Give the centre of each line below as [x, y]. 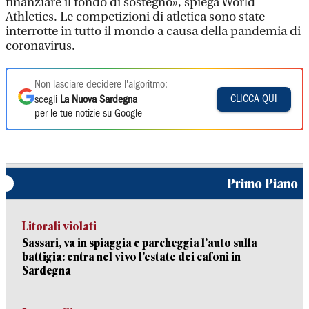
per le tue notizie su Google [88, 114]
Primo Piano [262, 183]
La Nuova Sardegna [99, 100]
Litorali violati [59, 227]
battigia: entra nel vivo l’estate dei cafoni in [131, 257]
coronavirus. [40, 46]
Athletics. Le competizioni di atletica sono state [135, 17]
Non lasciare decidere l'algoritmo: [101, 85]
